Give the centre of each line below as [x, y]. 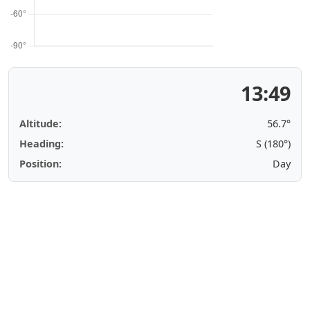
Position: [40, 164]
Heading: [42, 144]
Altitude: [40, 124]
